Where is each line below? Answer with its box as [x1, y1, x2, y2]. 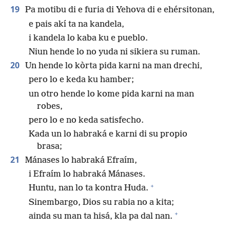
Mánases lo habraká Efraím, [23, 156, 137, 166]
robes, [37, 101, 63, 111]
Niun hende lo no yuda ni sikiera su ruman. [29, 47, 200, 57]
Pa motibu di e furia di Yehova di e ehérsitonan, [23, 5, 215, 15]
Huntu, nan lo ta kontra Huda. [29, 183, 148, 194]
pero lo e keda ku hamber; [29, 75, 134, 85]
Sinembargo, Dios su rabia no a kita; [29, 197, 174, 207]
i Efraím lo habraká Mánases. [29, 169, 145, 180]
